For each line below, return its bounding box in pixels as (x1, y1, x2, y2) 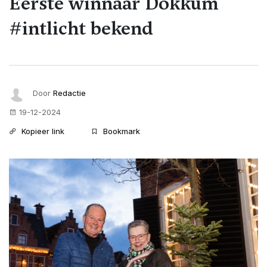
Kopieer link (19, 126, 64, 136)
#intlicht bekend (9, 15, 153, 41)
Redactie (53, 88, 86, 98)
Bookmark (101, 126, 140, 136)
